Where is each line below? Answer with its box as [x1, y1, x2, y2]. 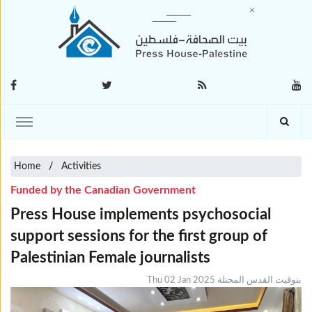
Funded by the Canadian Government [10, 185, 196, 196]
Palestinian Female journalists [10, 250, 210, 265]
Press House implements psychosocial [10, 207, 271, 222]
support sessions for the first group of [10, 228, 267, 244]
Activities [61, 162, 101, 171]
